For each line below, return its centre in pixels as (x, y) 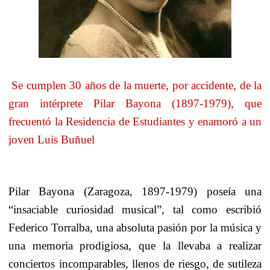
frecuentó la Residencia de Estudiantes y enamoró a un (135, 121)
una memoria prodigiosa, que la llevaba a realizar (135, 246)
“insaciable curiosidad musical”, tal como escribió (135, 210)
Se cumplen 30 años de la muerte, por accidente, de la (137, 85)
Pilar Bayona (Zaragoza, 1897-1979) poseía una (135, 192)
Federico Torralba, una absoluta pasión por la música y (135, 228)
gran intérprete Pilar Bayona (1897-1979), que (135, 103)
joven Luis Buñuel (52, 139)
